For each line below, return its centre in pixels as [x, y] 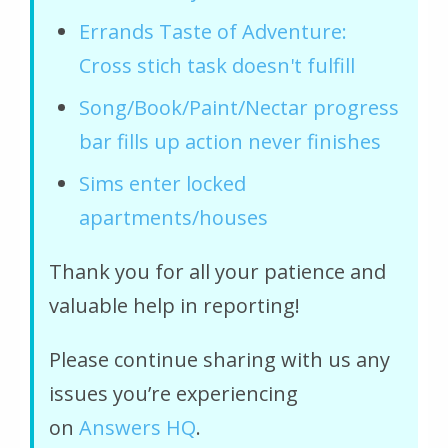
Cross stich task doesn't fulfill [217, 65]
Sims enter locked [162, 183]
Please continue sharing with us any [219, 359]
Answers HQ [137, 427]
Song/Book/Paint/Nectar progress [239, 107]
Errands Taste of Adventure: [213, 31]
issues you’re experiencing [173, 393]
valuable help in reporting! [174, 305]
